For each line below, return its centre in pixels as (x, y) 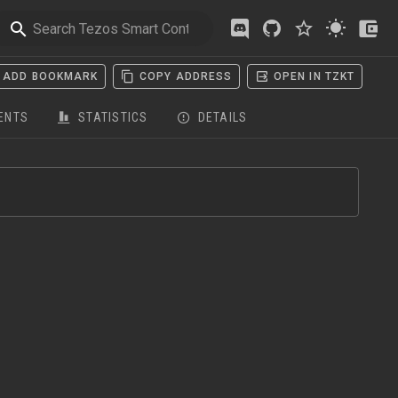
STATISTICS (113, 117)
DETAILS (223, 117)
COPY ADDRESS (186, 76)
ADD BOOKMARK (51, 76)
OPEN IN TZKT (314, 76)
